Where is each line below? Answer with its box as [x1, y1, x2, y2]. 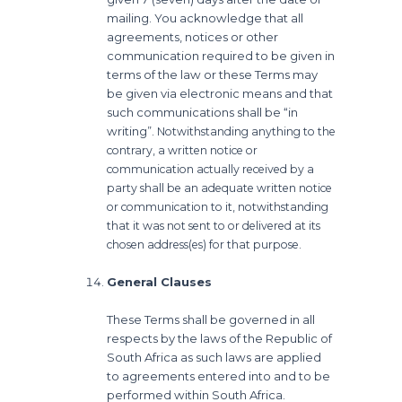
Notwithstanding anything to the [157, 124, 336, 138]
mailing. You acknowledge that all [107, 10, 304, 25]
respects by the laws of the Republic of [107, 330, 333, 345]
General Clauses [107, 274, 213, 289]
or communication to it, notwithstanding [107, 199, 329, 214]
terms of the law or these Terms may [107, 66, 319, 82]
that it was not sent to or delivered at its [107, 218, 321, 232]
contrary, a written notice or [107, 143, 258, 157]
